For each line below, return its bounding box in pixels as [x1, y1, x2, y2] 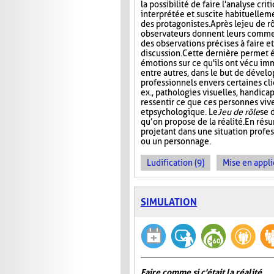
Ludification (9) [147, 158, 204, 168]
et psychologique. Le [141, 107, 218, 117]
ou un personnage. [141, 136, 211, 147]
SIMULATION [141, 196, 197, 209]
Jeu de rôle [218, 107, 260, 117]
